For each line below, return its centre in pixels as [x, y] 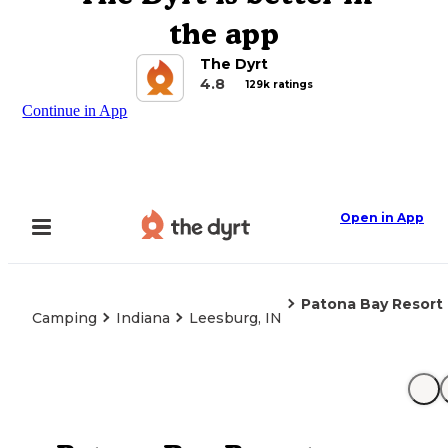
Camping [64, 318]
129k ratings [279, 84]
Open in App [382, 217]
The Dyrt [233, 64]
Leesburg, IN [235, 318]
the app [224, 33]
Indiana [143, 318]
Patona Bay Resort [372, 304]
